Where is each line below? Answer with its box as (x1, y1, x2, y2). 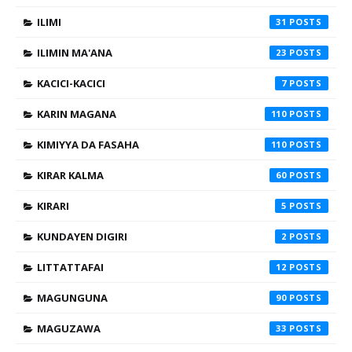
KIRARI (37, 199, 69, 213)
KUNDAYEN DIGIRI (37, 229, 127, 244)
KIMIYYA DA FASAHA (37, 137, 139, 152)
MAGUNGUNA (37, 291, 108, 305)
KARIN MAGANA (37, 107, 116, 121)
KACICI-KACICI (37, 76, 105, 90)
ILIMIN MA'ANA (37, 46, 112, 60)
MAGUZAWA (37, 321, 101, 335)
